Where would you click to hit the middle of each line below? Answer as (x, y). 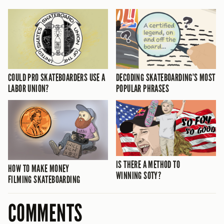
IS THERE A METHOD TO (148, 165)
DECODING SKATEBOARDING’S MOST (166, 77)
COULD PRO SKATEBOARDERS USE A (57, 77)
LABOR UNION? (28, 88)
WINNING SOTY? (139, 176)
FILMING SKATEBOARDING (44, 179)
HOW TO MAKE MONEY (39, 168)
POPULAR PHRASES (143, 88)
